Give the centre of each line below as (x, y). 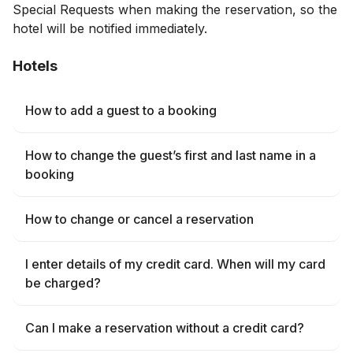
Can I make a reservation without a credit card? (165, 328)
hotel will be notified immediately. (110, 28)
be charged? (63, 283)
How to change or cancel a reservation (139, 219)
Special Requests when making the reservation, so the (175, 9)
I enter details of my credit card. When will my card (175, 264)
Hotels (35, 66)
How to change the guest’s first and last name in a (171, 155)
